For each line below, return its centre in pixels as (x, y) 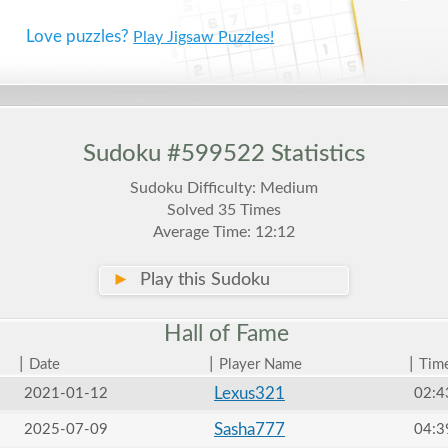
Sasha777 (249, 429)
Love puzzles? (80, 36)
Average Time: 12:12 (223, 232)
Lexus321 (249, 393)
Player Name (260, 364)
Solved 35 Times (223, 210)
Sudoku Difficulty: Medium (223, 188)
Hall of (197, 333)
